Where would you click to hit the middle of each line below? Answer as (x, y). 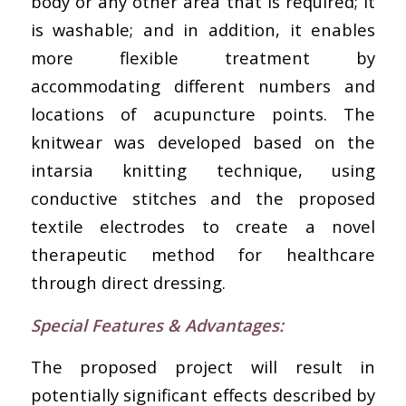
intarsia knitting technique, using (203, 169)
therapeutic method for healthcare (203, 254)
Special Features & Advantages (155, 324)
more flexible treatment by (203, 57)
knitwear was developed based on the (203, 141)
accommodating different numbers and (203, 85)
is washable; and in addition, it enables (203, 29)
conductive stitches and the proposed (203, 198)
